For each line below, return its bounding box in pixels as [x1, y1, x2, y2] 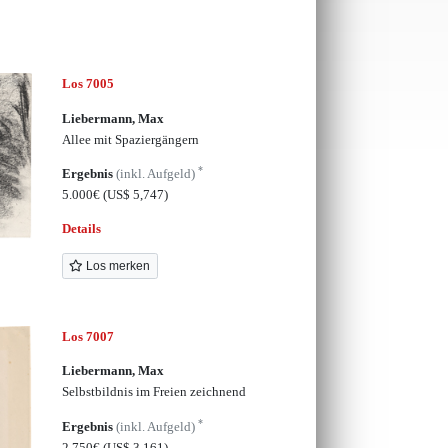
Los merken [83, 258, 151, 273]
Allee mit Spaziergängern [61, 131, 199, 147]
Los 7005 [61, 76, 114, 92]
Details [61, 221, 101, 237]
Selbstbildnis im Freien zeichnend [61, 384, 246, 400]
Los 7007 [61, 328, 114, 344]
